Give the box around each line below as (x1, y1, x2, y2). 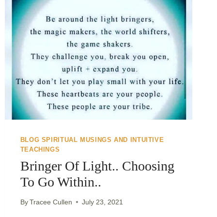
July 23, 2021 (81, 198, 123, 206)
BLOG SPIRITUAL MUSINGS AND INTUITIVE (20, 137, 164, 144)
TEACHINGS (20, 146, 60, 154)
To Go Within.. (20, 174, 101, 189)
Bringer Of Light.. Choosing (20, 158, 174, 173)
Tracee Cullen (29, 198, 72, 206)
